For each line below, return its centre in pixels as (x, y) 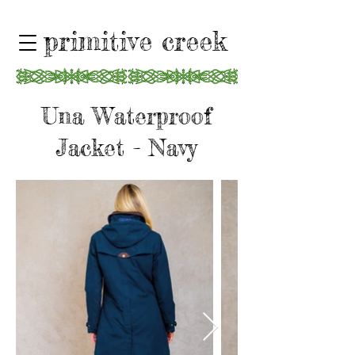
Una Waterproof (127, 116)
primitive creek (135, 41)
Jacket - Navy (127, 148)
